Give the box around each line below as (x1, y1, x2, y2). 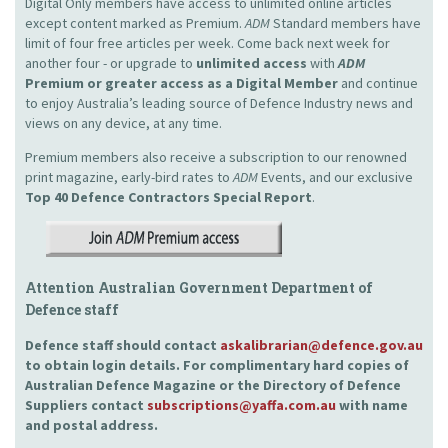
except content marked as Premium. (25, 14, 245, 32)
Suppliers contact (25, 396, 147, 414)
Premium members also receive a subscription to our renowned (25, 148, 407, 166)
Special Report (213, 188, 312, 206)
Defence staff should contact (25, 336, 220, 354)
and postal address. (25, 416, 158, 434)
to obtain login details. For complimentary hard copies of (25, 356, 409, 374)
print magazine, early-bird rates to (25, 168, 233, 186)
